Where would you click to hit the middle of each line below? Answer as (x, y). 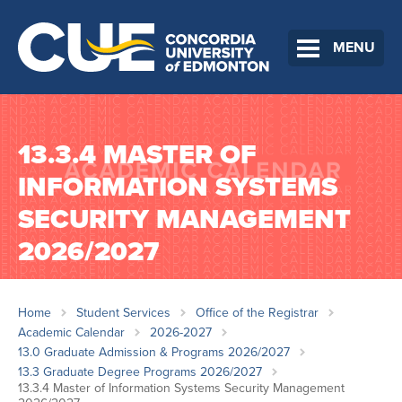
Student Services (123, 313)
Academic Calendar (71, 333)
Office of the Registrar (257, 313)
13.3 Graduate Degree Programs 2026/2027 (140, 372)
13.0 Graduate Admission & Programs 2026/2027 (154, 353)
